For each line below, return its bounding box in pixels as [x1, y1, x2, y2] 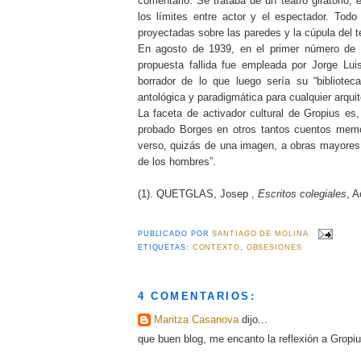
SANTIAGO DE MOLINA [212, 230, 309, 239]
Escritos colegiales [257, 187, 346, 200]
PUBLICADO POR [137, 230, 213, 239]
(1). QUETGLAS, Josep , [137, 187, 258, 200]
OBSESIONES [246, 243, 302, 252]
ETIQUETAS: [137, 243, 193, 252]
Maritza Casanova [153, 313, 239, 326]
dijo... [238, 313, 268, 326]
